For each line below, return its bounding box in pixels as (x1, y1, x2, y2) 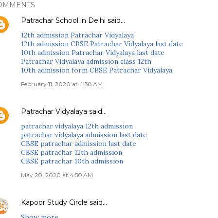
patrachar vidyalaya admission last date (21, 130, 147, 139)
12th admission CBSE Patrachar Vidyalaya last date (21, 39, 183, 48)
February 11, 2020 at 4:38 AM (21, 80, 103, 88)
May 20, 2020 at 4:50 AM (21, 171, 93, 179)
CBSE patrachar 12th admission (21, 148, 122, 157)
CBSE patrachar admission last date (21, 139, 136, 148)
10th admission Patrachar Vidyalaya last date (21, 48, 164, 57)
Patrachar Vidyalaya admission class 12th (21, 57, 151, 66)
